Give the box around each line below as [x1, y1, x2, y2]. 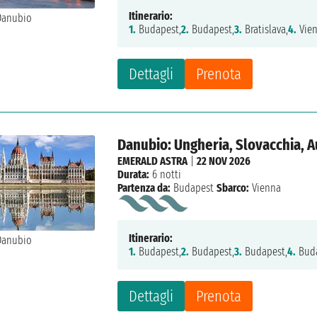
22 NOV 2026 [197, 154, 251, 168]
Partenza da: [117, 181, 171, 195]
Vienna [249, 181, 282, 195]
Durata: [117, 168, 150, 182]
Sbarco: [217, 181, 250, 195]
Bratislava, [242, 23, 289, 37]
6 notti [149, 168, 182, 182]
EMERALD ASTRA [117, 154, 188, 168]
